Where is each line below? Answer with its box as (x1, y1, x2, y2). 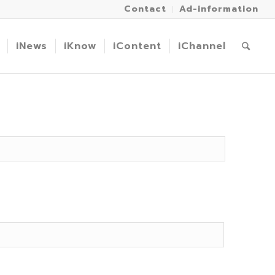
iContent (113, 39, 162, 53)
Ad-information (179, 2, 259, 15)
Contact (124, 2, 167, 15)
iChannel (178, 39, 227, 53)
